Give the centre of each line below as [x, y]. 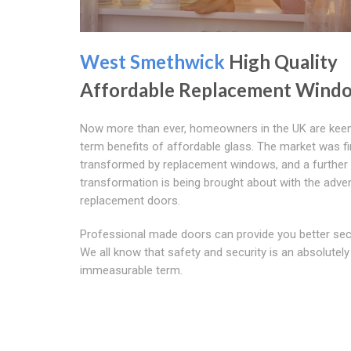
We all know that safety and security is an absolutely [215, 252]
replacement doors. [130, 200]
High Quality [281, 61]
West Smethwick [152, 61]
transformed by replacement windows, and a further [214, 164]
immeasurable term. [131, 270]
